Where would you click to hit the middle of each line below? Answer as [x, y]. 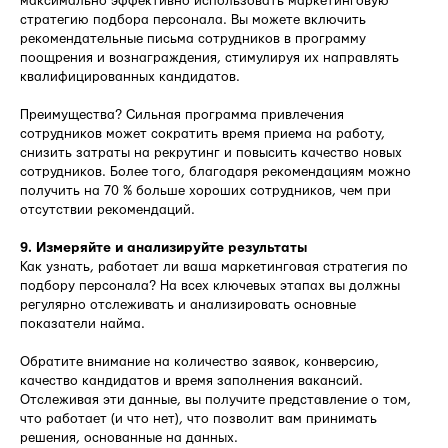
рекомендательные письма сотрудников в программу [193, 38]
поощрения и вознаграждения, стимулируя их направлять [209, 57]
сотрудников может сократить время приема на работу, [202, 133]
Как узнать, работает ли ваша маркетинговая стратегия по [214, 266]
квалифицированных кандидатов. [130, 76]
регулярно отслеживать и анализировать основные [188, 304]
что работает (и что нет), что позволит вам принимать [198, 418]
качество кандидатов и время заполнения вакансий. [191, 380]
